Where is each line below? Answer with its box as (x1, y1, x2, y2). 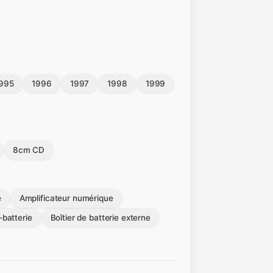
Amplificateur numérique (19, 193, 113, 203)
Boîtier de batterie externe (50, 212, 151, 222)
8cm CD (12, 144, 45, 155)
